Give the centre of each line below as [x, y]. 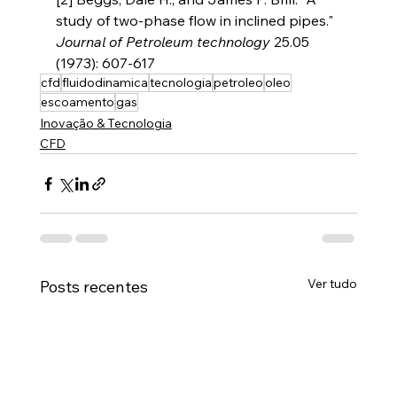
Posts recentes [93, 287]
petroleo [238, 83]
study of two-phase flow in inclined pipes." [196, 21]
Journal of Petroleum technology [163, 42]
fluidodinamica [105, 83]
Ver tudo [333, 284]
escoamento [77, 102]
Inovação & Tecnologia [105, 124]
